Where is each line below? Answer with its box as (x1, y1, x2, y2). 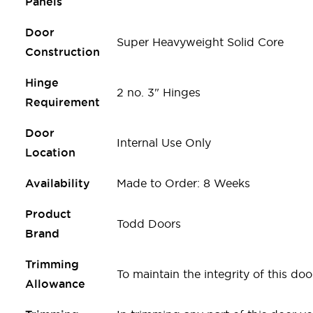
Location (25, 145, 75, 159)
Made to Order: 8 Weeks (117, 176, 250, 189)
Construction (25, 45, 100, 58)
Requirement (25, 95, 100, 108)
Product (25, 207, 71, 220)
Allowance (25, 277, 85, 290)
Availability (25, 176, 90, 189)
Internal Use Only (117, 136, 211, 149)
